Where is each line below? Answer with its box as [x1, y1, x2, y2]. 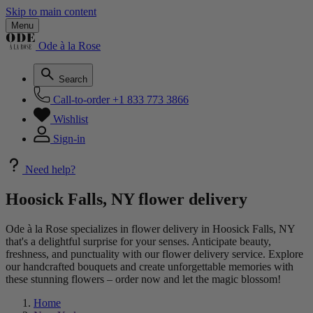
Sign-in [53, 133, 85, 145]
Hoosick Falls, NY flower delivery [6, 189, 247, 208]
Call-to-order [53, 94, 110, 105]
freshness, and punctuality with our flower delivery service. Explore [6, 247, 303, 260]
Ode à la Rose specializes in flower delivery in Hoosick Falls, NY [6, 222, 295, 235]
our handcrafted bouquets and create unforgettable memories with [6, 260, 293, 272]
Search [59, 74, 87, 85]
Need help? [25, 163, 75, 175]
